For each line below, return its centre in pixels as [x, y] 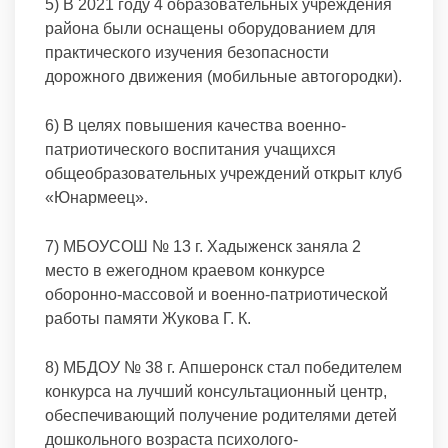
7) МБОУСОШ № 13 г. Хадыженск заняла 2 [203, 246]
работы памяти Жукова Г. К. [148, 318]
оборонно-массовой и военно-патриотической [216, 294]
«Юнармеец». [96, 197]
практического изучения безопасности [187, 52]
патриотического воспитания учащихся [190, 149]
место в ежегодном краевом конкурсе [185, 270]
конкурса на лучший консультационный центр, [216, 391]
